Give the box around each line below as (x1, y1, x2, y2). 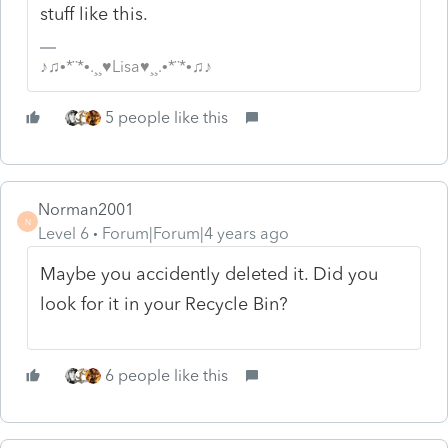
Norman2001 (38, 199, 134, 219)
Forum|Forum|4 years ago (102, 223, 289, 243)
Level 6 (38, 223, 89, 243)
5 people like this (105, 107, 228, 127)
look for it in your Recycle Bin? (40, 292, 289, 315)
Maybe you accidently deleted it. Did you (40, 262, 379, 285)
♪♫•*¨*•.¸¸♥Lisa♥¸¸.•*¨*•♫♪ (40, 56, 213, 76)
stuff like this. (40, 2, 149, 25)
